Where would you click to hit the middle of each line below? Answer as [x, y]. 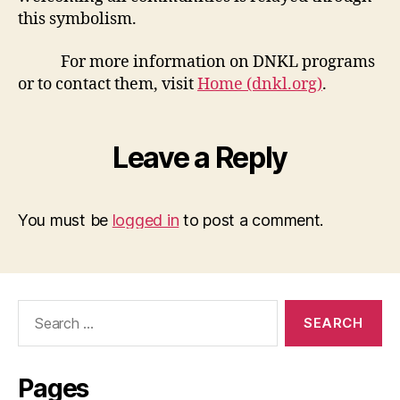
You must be [65, 220]
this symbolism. [77, 19]
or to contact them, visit [108, 84]
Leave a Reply [200, 157]
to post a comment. [251, 220]
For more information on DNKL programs [196, 62]
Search [35, 308]
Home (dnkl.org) [260, 84]
